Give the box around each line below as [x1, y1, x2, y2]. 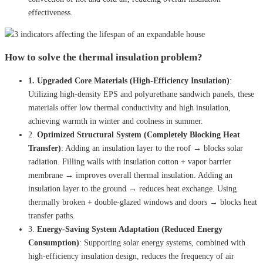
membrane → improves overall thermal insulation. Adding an [28, 170, 232, 180]
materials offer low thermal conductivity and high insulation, [28, 103, 231, 112]
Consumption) [28, 238, 79, 247]
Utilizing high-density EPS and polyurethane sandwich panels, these [28, 89, 254, 99]
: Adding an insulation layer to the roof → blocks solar [61, 143, 243, 153]
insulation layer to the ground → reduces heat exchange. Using [28, 184, 237, 193]
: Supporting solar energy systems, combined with [79, 238, 245, 247]
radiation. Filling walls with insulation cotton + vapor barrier [28, 157, 231, 166]
